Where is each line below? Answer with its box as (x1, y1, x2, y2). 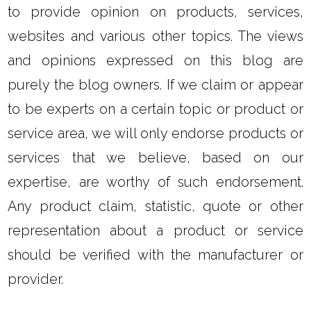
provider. (8, 270, 64, 287)
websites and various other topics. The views (8, 27, 303, 44)
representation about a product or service (8, 221, 303, 239)
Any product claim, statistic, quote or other (8, 197, 303, 215)
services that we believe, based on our (8, 149, 303, 166)
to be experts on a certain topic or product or (8, 100, 303, 117)
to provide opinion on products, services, (8, 3, 303, 20)
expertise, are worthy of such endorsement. (8, 173, 303, 190)
